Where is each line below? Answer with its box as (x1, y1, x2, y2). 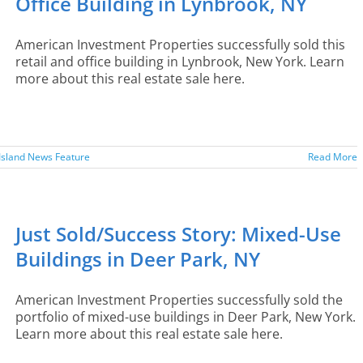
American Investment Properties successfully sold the (15, 291, 343, 309)
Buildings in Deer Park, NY (15, 246, 260, 272)
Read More (308, 150, 357, 164)
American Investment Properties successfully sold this (15, 36, 345, 53)
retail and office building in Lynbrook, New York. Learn (15, 53, 344, 70)
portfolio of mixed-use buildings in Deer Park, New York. (15, 308, 356, 326)
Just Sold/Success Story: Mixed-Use (15, 220, 341, 247)
